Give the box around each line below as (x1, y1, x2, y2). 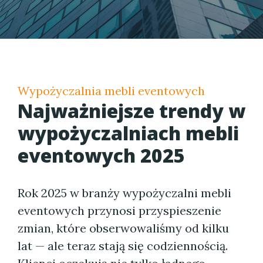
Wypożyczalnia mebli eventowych (18, 83, 205, 98)
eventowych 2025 (18, 143, 185, 168)
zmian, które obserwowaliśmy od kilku (18, 221, 229, 235)
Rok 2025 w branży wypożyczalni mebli (18, 186, 231, 200)
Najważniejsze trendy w (18, 98, 245, 123)
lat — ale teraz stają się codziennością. (18, 238, 228, 253)
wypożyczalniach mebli (18, 120, 239, 146)
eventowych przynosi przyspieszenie (18, 203, 221, 218)
